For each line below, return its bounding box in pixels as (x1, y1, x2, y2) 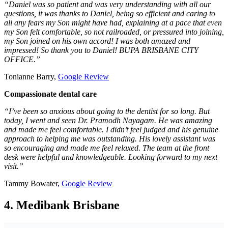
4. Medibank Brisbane (4, 198, 120, 212)
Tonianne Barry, (4, 72, 58, 81)
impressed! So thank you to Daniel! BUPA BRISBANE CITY (4, 46, 198, 55)
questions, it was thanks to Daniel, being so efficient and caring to (4, 9, 215, 18)
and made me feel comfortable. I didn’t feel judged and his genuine (4, 125, 218, 134)
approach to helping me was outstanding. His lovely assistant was (4, 134, 215, 144)
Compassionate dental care (4, 90, 97, 99)
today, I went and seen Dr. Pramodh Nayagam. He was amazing (4, 116, 212, 125)
